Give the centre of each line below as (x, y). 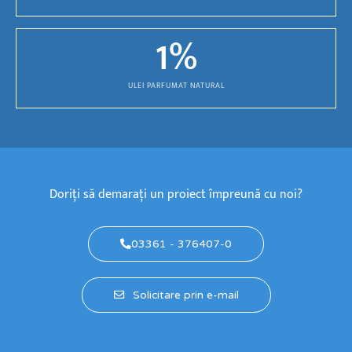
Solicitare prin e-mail (185, 295)
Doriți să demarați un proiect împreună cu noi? (176, 194)
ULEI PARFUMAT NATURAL (176, 85)
